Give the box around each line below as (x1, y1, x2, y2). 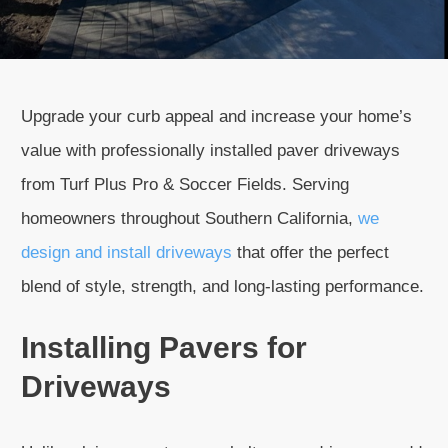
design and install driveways (21, 243, 232, 262)
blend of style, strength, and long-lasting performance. (21, 277, 424, 296)
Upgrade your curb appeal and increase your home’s (21, 107, 412, 126)
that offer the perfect (232, 243, 389, 262)
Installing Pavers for (21, 331, 307, 364)
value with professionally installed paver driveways (21, 141, 400, 160)
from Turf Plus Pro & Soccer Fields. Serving (21, 175, 349, 194)
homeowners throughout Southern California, (21, 209, 358, 228)
